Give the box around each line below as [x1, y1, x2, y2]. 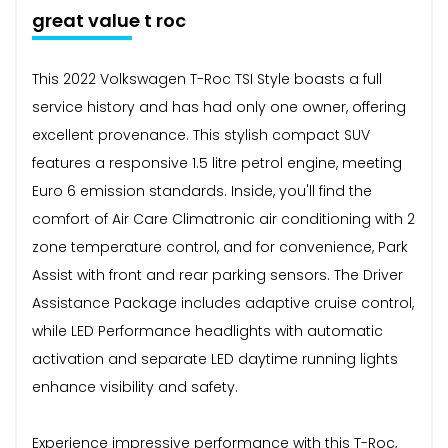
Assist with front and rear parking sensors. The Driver [32, 264, 403, 285]
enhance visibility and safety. [32, 376, 238, 397]
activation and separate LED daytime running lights [32, 348, 398, 369]
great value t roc [32, 7, 186, 33]
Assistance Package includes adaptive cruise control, [32, 292, 414, 313]
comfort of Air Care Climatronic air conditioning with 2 [32, 208, 415, 229]
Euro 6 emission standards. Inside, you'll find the [32, 180, 372, 201]
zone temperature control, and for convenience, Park [32, 236, 408, 257]
